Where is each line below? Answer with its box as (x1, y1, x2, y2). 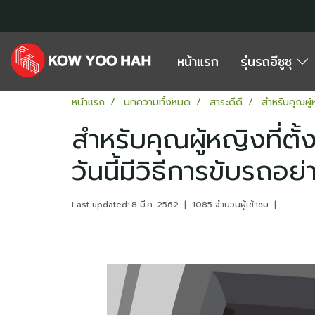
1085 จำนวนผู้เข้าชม (192, 198, 269, 211)
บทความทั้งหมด (124, 94, 191, 110)
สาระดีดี (210, 94, 243, 110)
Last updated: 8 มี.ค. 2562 (72, 198, 179, 211)
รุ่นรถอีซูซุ (240, 51, 297, 72)
